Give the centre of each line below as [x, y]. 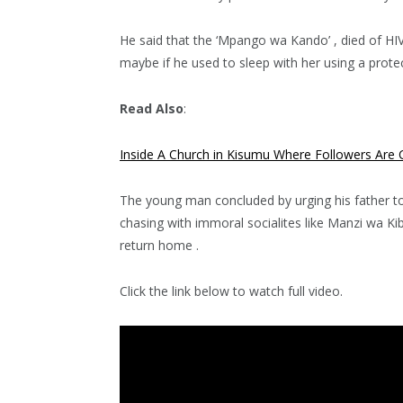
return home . [159, 245]
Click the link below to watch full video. [231, 291]
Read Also [152, 108]
